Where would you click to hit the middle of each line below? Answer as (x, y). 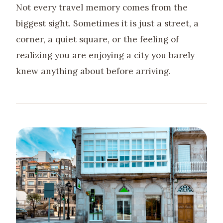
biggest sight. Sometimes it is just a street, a (107, 23)
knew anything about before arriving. (93, 71)
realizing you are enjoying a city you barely (105, 55)
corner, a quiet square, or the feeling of (97, 39)
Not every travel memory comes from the (102, 7)
